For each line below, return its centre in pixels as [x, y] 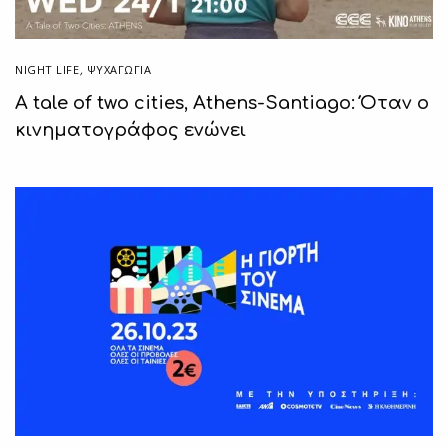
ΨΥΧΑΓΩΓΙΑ [119, 69]
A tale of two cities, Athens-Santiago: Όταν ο [222, 102]
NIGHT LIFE [47, 69]
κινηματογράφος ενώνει [130, 129]
